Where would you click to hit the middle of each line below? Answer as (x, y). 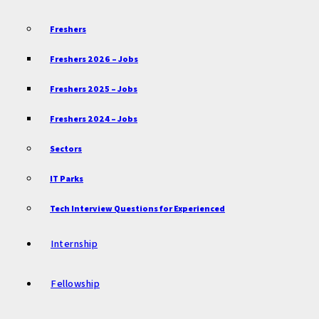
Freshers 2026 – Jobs (94, 59)
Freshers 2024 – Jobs (94, 119)
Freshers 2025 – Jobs (94, 89)
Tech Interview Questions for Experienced (137, 208)
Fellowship (75, 283)
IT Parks (67, 178)
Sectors (66, 148)
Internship (74, 244)
